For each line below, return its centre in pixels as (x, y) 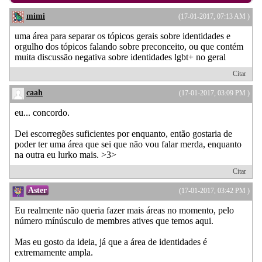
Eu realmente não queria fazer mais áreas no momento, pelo (124, 210)
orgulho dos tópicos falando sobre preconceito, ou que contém (129, 46)
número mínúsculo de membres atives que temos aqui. (114, 220)
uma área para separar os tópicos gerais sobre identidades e (123, 36)
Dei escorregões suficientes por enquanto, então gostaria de (123, 133)
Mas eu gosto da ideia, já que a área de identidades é (111, 242)
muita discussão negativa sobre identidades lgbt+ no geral (120, 57)
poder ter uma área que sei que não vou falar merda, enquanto (128, 144)
